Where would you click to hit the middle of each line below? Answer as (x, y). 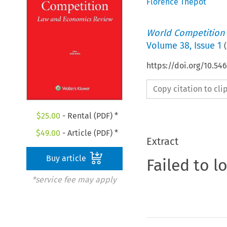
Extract (162, 141)
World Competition (185, 33)
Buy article (67, 159)
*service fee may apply (74, 180)
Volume (163, 45)
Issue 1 (207, 45)
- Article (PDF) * (89, 133)
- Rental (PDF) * (89, 116)
